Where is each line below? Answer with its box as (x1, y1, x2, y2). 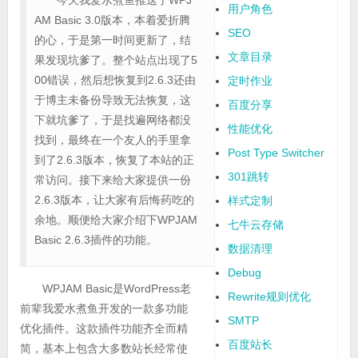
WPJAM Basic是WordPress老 (42, 282, 191, 296)
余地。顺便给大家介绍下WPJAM (34, 213, 197, 227)
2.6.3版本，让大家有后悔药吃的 (34, 193, 194, 207)
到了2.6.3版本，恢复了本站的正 (34, 153, 194, 167)
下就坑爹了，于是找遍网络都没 (34, 113, 191, 127)
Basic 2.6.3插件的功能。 (34, 233, 157, 247)
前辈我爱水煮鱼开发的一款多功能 (19, 302, 188, 316)
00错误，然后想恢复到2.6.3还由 (34, 74, 196, 87)
